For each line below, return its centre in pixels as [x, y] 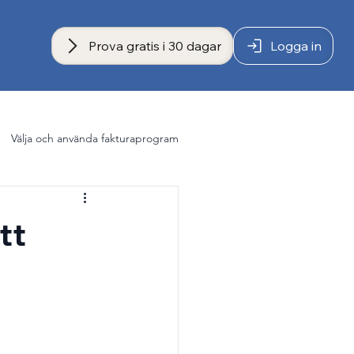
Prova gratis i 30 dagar [155, 45]
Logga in [296, 45]
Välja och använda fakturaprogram [95, 138]
